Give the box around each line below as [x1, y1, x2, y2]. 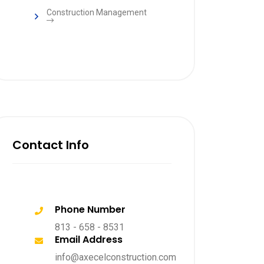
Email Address [55, 233, 123, 246]
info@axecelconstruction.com [55, 252, 176, 263]
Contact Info [12, 137, 89, 153]
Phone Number [55, 203, 126, 216]
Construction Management [47, 8, 147, 17]
